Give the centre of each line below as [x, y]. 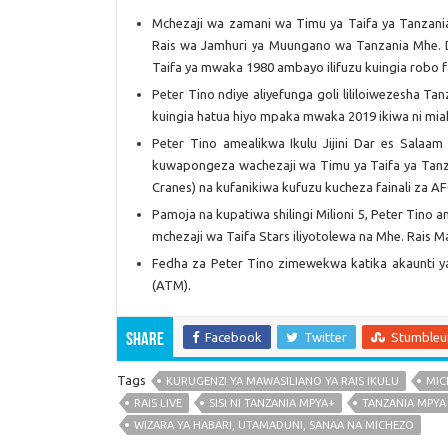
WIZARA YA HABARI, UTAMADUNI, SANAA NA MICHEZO [274, 424]
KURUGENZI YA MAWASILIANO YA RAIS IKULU [282, 380]
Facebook [233, 336]
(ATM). [171, 284]
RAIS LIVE [158, 402]
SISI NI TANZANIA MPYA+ [272, 402]
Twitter [325, 336]
